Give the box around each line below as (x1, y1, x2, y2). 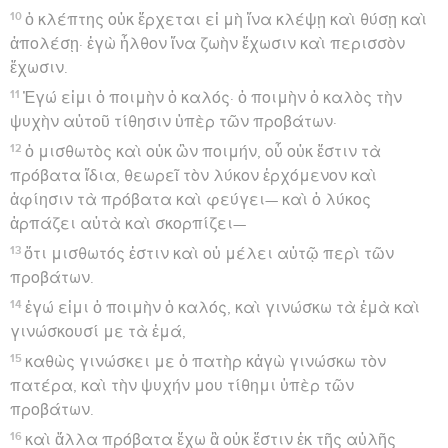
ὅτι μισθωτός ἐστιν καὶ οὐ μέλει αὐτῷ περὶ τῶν (24, 245, 395, 262)
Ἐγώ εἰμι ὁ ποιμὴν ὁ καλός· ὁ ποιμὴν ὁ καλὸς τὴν (23, 89, 403, 106)
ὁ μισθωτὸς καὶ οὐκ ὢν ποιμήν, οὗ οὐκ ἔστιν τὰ (25, 143, 382, 160)
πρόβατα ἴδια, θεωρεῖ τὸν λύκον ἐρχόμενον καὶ (10, 167, 377, 184)
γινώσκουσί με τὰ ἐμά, (10, 323, 186, 340)
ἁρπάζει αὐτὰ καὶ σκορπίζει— (10, 215, 246, 232)
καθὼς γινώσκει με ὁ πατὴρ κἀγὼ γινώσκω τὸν (25, 353, 387, 370)
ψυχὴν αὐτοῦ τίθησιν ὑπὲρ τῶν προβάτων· (10, 113, 337, 130)
